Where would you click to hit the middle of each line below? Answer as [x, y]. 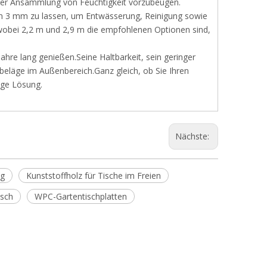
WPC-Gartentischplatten [81, 196]
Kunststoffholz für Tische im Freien [94, 176]
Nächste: [193, 136]
